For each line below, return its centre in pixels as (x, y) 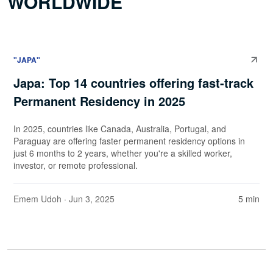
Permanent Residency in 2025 (101, 101)
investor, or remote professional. (77, 165)
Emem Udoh (37, 199)
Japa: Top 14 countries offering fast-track (133, 83)
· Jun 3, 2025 (88, 199)
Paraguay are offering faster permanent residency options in (129, 141)
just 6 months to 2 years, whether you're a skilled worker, (123, 153)
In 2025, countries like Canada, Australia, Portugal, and (120, 129)
